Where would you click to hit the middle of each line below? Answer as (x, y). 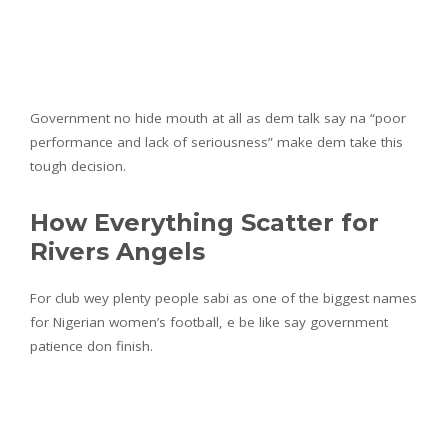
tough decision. (78, 166)
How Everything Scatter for (204, 223)
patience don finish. (91, 346)
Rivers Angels (117, 252)
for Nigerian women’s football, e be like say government (209, 322)
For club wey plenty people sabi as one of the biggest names (223, 298)
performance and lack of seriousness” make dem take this (216, 142)
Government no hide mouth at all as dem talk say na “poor (218, 118)
